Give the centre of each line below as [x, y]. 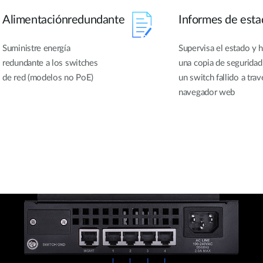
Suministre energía [36, 48]
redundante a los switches [50, 63]
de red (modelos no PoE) [48, 77]
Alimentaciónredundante [64, 20]
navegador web [207, 92]
